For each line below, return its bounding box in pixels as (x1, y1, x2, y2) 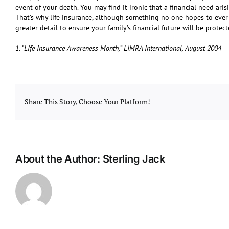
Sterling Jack (102, 152, 165, 165)
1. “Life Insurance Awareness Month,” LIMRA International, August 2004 (15, 43, 221, 53)
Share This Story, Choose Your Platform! (24, 96, 150, 106)
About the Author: (15, 152, 103, 165)
